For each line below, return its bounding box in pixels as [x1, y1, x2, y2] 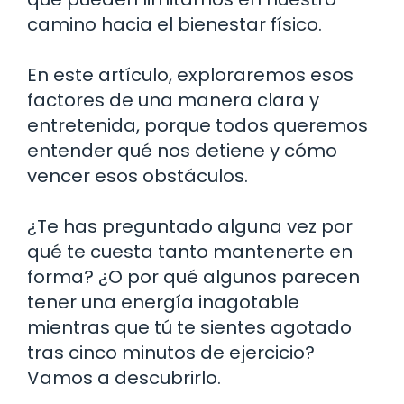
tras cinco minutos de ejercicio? [27, 339, 315, 365]
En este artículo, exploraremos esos [27, 61, 353, 87]
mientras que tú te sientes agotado [27, 314, 352, 340]
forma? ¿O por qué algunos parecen [27, 263, 360, 289]
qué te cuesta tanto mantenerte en [27, 238, 353, 264]
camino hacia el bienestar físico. [27, 11, 322, 37]
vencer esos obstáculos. [27, 162, 248, 188]
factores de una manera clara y [27, 87, 319, 113]
